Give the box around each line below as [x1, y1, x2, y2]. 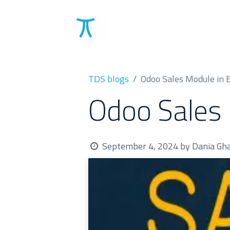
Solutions [136, 21, 169, 36]
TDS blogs [88, 70, 129, 87]
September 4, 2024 [102, 138, 179, 155]
